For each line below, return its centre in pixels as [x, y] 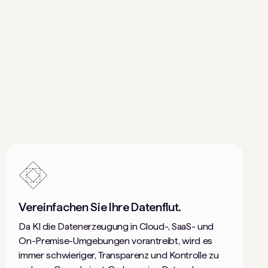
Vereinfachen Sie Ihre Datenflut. [100, 207]
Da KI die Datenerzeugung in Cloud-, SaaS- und [116, 226]
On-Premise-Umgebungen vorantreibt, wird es [115, 240]
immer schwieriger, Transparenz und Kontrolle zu [119, 255]
